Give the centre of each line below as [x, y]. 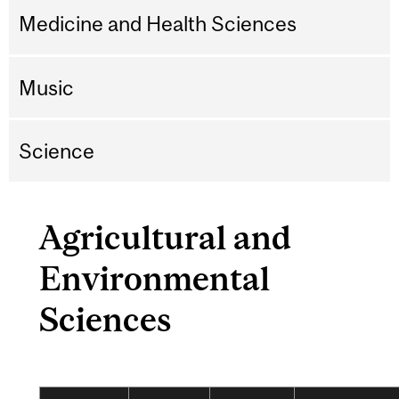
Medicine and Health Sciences [158, 24]
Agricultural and [165, 237]
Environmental [154, 278]
